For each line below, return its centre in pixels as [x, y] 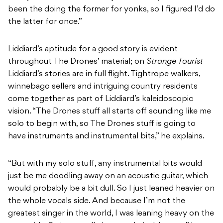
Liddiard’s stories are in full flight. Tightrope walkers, [104, 74]
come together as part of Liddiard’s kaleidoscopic [101, 99]
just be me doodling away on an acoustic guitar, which [108, 176]
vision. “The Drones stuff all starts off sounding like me [110, 112]
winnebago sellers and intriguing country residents [103, 87]
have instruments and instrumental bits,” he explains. [106, 137]
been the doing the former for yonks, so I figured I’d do [111, 10]
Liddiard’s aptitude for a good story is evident [93, 50]
